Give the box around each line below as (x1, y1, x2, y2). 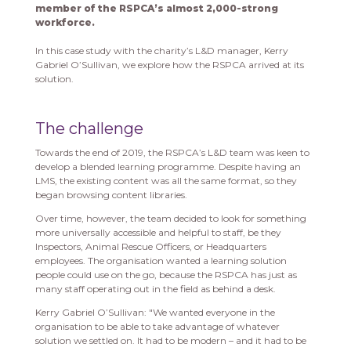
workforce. (34, 16, 95, 29)
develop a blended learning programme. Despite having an (34, 161, 301, 173)
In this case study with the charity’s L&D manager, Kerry (34, 45, 288, 57)
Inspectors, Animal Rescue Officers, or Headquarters (34, 241, 266, 253)
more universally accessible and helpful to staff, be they (34, 226, 281, 239)
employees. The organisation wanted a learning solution (34, 255, 287, 267)
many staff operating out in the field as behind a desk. (34, 283, 276, 295)
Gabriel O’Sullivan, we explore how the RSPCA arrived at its (34, 59, 304, 71)
